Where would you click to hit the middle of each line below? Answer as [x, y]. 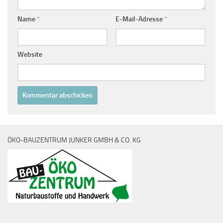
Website [30, 55]
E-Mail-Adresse [140, 19]
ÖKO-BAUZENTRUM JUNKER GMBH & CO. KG [74, 140]
